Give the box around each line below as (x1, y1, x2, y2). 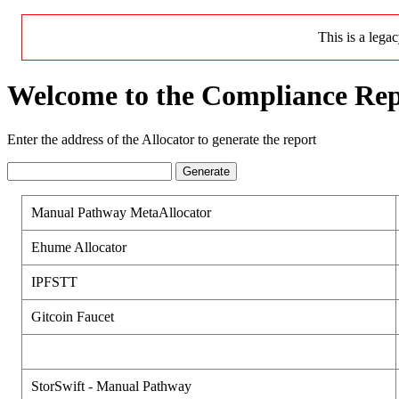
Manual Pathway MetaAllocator (31, 204, 211, 220)
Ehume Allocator (31, 239, 126, 255)
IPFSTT (31, 273, 77, 289)
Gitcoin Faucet (31, 308, 114, 324)
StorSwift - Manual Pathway (31, 378, 191, 394)
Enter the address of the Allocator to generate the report (7, 131, 316, 147)
